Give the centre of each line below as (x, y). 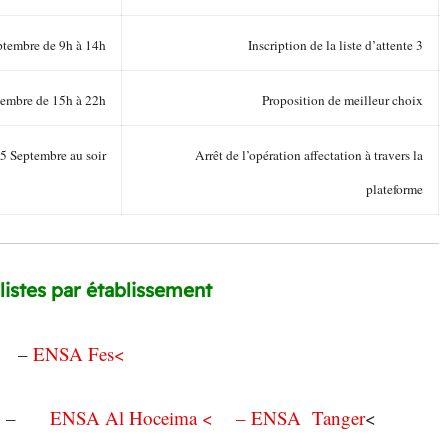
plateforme (394, 188)
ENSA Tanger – (308, 417)
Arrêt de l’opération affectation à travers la (309, 154)
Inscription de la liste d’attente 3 (335, 44)
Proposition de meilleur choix (342, 99)
